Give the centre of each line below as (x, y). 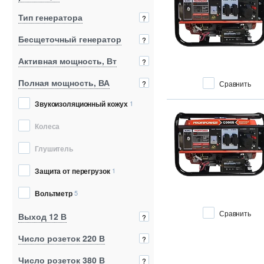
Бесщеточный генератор (70, 39)
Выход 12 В (42, 217)
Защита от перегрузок (72, 171)
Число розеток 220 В (62, 238)
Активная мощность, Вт (67, 61)
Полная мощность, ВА (64, 83)
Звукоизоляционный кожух (82, 104)
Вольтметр (54, 194)
